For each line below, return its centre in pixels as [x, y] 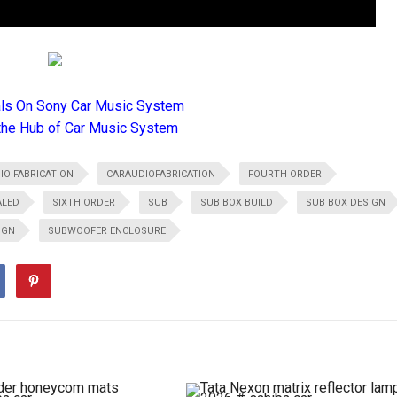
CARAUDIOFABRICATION [161, 174]
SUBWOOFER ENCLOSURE [107, 230]
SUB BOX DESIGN [346, 202]
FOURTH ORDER [285, 174]
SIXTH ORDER [84, 202]
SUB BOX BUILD [237, 202]
